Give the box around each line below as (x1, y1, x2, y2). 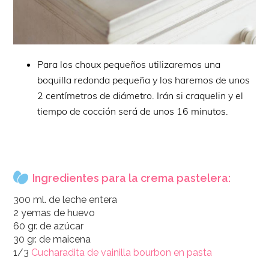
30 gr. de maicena (13, 233, 91, 245)
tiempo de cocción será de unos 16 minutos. (37, 104, 229, 117)
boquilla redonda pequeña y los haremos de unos (37, 73, 250, 86)
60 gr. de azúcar (13, 220, 84, 232)
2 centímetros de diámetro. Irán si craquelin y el (37, 89, 244, 101)
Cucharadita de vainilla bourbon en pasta (31, 246, 213, 258)
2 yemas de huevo (13, 207, 95, 219)
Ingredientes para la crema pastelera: (32, 171, 231, 184)
